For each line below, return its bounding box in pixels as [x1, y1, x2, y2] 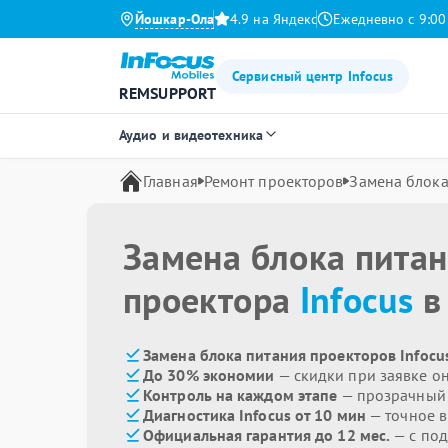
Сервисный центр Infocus [232, 66, 394, 85]
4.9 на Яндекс [230, 10, 318, 28]
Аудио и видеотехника [119, 126, 263, 144]
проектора [123, 276, 300, 323]
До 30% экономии [143, 365, 275, 385]
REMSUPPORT [119, 83, 216, 103]
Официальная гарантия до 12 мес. [143, 425, 391, 445]
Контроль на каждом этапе [143, 385, 338, 405]
